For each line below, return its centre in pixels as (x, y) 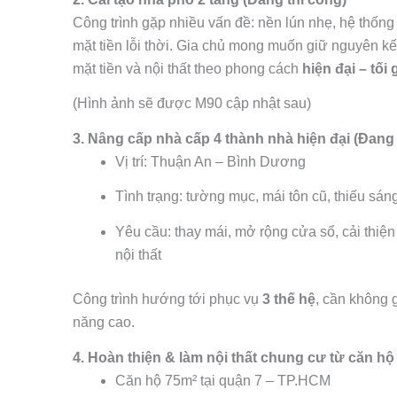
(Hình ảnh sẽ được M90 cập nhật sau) (192, 104)
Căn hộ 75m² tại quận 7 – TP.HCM (223, 380)
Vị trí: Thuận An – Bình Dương (210, 161)
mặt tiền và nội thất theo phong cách (187, 68)
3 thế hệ (289, 299)
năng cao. (104, 322)
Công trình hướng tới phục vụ (167, 299)
